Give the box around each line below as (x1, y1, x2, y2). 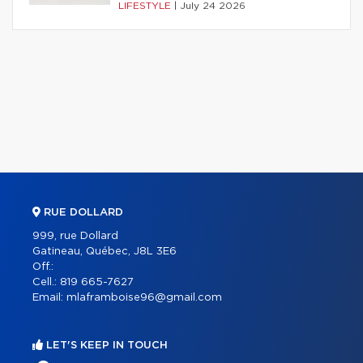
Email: (32, 292, 66, 303)
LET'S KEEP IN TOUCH (43, 340, 168, 351)
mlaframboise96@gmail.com (66, 292, 222, 303)
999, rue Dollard (32, 230, 118, 241)
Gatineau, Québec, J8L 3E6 (32, 246, 177, 257)
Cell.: (32, 276, 60, 288)
